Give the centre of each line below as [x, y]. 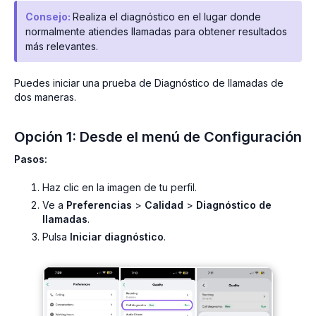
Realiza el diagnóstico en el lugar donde [167, 17]
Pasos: [31, 159]
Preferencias [99, 205]
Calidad [164, 205]
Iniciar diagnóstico [117, 236]
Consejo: [49, 17]
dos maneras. [45, 97]
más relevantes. [62, 47]
